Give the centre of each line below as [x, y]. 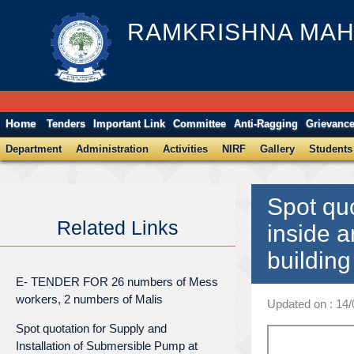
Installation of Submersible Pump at [107, 345]
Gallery [277, 149]
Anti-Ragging [266, 124]
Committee [200, 124]
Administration [112, 149]
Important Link [130, 124]
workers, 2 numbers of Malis [89, 299]
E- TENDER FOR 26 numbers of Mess [117, 281]
